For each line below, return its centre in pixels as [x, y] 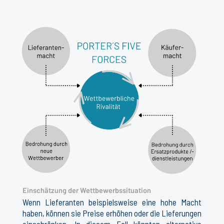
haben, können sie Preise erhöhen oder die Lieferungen [112, 213]
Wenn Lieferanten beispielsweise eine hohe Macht [112, 202]
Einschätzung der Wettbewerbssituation [87, 190]
